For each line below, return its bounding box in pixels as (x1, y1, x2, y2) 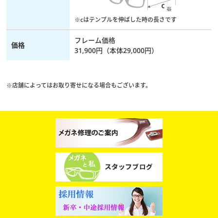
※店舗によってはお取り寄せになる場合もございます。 (6, 81, 152, 90)
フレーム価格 (74, 36, 116, 45)
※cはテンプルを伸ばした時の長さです (74, 16, 177, 24)
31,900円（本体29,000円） (74, 46, 159, 55)
